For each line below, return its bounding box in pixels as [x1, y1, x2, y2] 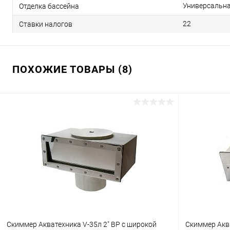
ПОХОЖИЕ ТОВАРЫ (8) [12, 63, 132, 75]
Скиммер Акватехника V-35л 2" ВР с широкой [7, 220, 157, 229]
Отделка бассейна [19, 2, 79, 10]
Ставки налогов [19, 20, 72, 28]
